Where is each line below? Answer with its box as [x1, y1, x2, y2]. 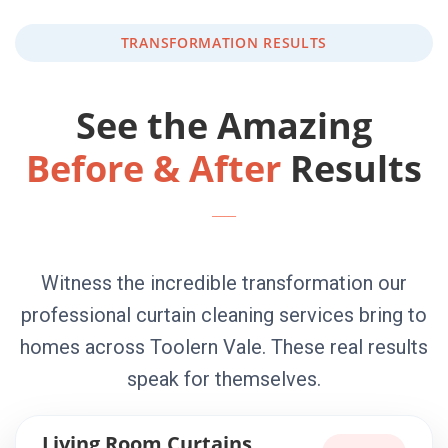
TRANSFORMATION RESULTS [120, 33, 328, 52]
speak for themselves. [127, 367, 321, 391]
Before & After [26, 144, 281, 193]
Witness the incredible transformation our [41, 271, 407, 295]
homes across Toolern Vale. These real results [20, 335, 428, 359]
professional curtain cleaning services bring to [21, 303, 427, 327]
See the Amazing [76, 101, 372, 150]
